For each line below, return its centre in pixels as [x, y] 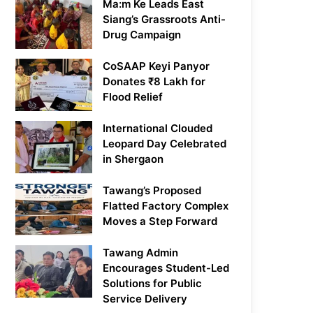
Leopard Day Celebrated [165, 144]
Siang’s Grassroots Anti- [165, 20]
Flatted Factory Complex [166, 206]
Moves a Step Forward [160, 221]
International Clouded [158, 129]
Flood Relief [133, 97]
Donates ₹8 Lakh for [154, 82]
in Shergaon [133, 159]
